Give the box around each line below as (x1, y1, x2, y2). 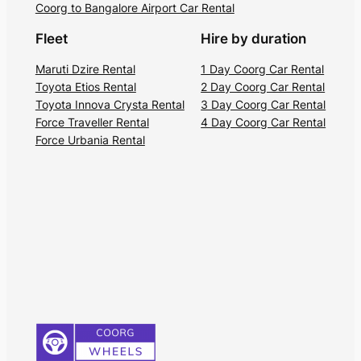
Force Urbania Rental (35, 132, 145, 147)
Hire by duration (201, 30, 307, 47)
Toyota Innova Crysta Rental (35, 97, 185, 111)
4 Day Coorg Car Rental (201, 114, 326, 129)
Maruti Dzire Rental (35, 61, 135, 76)
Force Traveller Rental (35, 114, 149, 129)
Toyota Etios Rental (35, 79, 136, 93)
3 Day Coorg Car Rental (201, 97, 326, 111)
